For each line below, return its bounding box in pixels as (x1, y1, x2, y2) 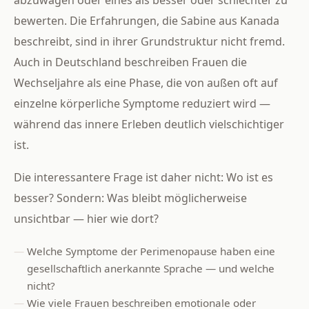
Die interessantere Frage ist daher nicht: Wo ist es (14, 170, 273, 186)
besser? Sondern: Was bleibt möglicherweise (14, 190, 247, 206)
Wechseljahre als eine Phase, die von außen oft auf (14, 74, 278, 90)
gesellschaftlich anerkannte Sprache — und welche (27, 261, 275, 276)
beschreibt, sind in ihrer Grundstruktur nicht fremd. (14, 33, 285, 49)
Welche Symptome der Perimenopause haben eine (27, 244, 276, 259)
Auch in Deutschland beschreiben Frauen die (14, 54, 247, 70)
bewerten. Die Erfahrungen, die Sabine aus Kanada (14, 12, 279, 28)
